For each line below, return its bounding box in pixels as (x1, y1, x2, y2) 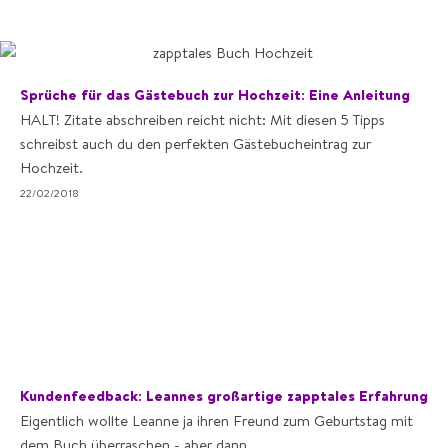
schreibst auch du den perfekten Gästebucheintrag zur (20, 134, 371, 153)
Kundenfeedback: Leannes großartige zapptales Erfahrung (20, 386, 428, 405)
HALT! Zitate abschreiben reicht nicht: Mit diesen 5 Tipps (20, 110, 385, 129)
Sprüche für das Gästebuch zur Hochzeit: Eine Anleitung (20, 85, 410, 104)
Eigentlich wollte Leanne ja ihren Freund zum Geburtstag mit (20, 411, 413, 430)
